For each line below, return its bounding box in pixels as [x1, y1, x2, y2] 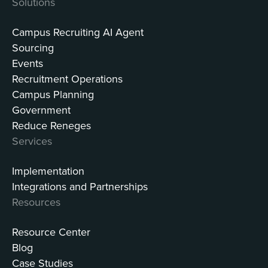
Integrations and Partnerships [12, 179, 148, 194]
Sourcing [12, 40, 54, 56]
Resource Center [12, 224, 90, 240]
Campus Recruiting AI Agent [12, 25, 144, 40]
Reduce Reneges [12, 118, 91, 133]
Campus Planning [12, 87, 94, 102]
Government [12, 102, 71, 118]
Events [12, 56, 43, 71]
